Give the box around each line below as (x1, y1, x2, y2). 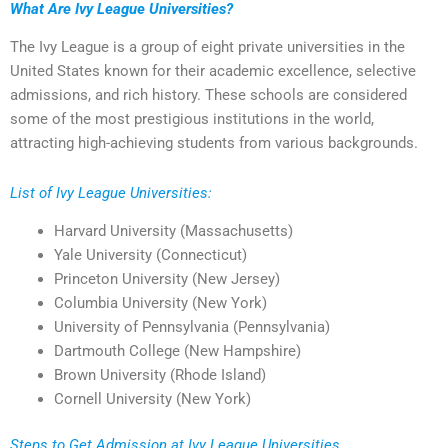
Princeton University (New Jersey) (53, 270, 280, 289)
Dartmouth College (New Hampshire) (53, 342, 301, 361)
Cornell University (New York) (53, 390, 251, 409)
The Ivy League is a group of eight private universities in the (10, 38, 405, 57)
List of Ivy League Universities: (10, 183, 212, 202)
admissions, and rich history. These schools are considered (10, 86, 407, 105)
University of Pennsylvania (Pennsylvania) (53, 318, 330, 337)
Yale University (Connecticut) (53, 246, 247, 265)
